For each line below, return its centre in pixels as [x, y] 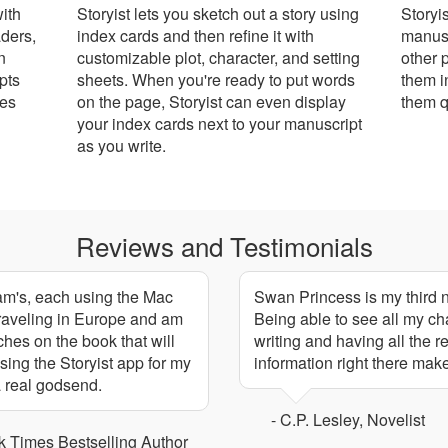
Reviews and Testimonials [224, 245]
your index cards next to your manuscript [220, 123]
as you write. [122, 145]
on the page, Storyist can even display [212, 101]
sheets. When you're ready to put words [216, 79]
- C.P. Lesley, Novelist [348, 419]
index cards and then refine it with [196, 35]
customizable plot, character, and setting [219, 57]
